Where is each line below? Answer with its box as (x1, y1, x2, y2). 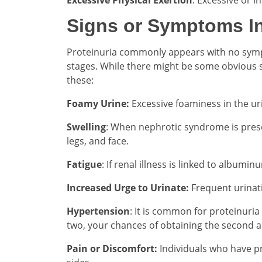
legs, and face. (67, 134, 129, 147)
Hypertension (67, 204, 130, 218)
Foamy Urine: (67, 96, 129, 110)
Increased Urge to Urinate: (67, 181, 189, 194)
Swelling (67, 120, 106, 133)
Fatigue (67, 157, 102, 171)
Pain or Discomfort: (67, 242, 157, 255)
